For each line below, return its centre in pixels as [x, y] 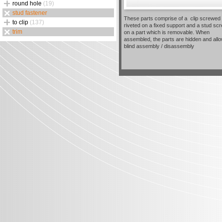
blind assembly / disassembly [159, 46]
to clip [21, 22]
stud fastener [30, 13]
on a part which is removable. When [167, 32]
